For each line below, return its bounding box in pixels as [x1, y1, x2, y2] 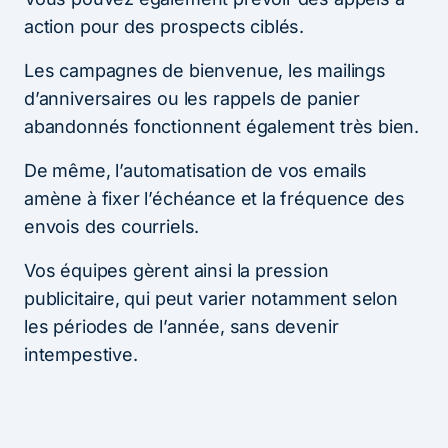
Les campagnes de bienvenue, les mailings [24, 59, 386, 81]
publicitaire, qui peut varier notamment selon [24, 287, 398, 309]
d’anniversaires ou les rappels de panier [24, 87, 360, 109]
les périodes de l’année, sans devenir [24, 315, 339, 337]
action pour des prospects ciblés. [24, 15, 305, 37]
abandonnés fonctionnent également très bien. [24, 115, 420, 137]
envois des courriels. [24, 215, 200, 237]
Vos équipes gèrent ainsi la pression [24, 259, 329, 281]
